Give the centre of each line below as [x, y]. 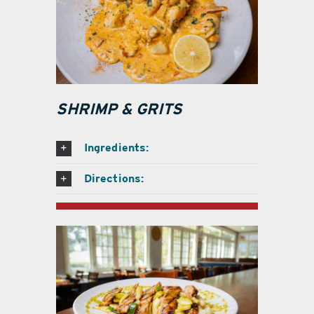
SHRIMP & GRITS [119, 108]
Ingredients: [116, 147]
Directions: [114, 178]
